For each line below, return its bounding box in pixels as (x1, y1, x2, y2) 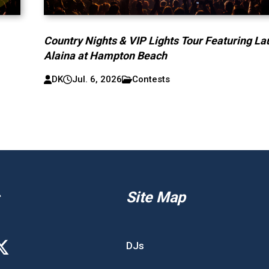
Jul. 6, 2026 (72, 74, 122, 85)
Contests (132, 74, 171, 85)
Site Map (126, 189, 186, 207)
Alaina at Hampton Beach (44, 49, 168, 62)
